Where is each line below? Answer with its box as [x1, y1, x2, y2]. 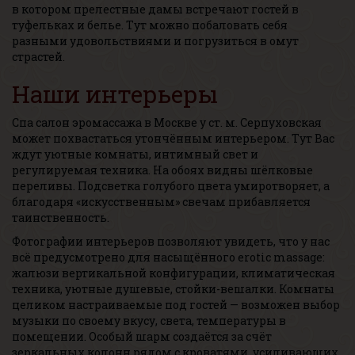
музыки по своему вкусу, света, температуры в [12, 313, 286, 328]
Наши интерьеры [12, 78, 218, 109]
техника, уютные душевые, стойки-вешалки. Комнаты [12, 281, 334, 296]
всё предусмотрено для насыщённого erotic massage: [12, 250, 325, 265]
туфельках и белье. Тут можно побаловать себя [12, 17, 288, 32]
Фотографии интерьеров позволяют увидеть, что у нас [12, 234, 330, 249]
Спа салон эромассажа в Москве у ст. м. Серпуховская [12, 115, 322, 130]
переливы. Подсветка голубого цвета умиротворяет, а [12, 178, 330, 193]
